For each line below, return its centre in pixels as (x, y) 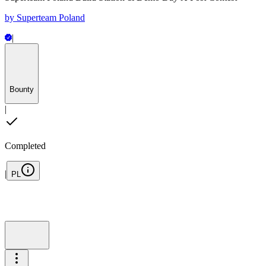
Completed (25, 145)
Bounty (22, 90)
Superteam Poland (51, 17)
